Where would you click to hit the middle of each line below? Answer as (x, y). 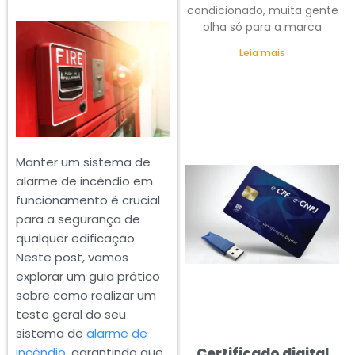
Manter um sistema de (83, 162)
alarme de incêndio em (84, 181)
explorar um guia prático (88, 276)
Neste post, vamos (72, 257)
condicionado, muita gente (262, 11)
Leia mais (262, 53)
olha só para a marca (262, 27)
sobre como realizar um (86, 295)
